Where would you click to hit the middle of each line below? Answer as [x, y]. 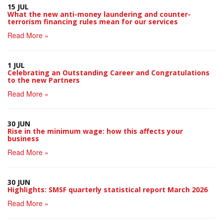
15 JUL [18, 7]
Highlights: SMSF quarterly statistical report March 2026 [108, 190]
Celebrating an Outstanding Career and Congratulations [109, 73]
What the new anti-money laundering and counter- [99, 14]
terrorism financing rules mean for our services [93, 22]
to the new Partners [44, 80]
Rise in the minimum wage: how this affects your [95, 131]
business [23, 139]
